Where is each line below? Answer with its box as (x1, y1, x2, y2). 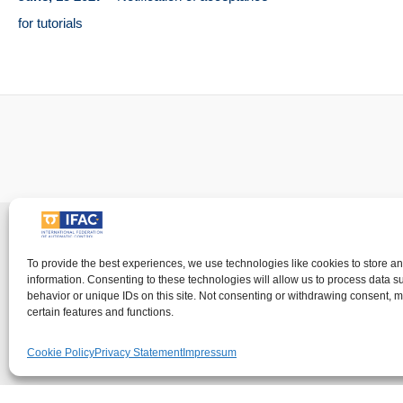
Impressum (183, 346, 237, 359)
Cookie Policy (27, 346, 94, 359)
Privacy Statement (94, 346, 183, 359)
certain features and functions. (27, 306, 174, 318)
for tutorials (18, 15, 83, 31)
